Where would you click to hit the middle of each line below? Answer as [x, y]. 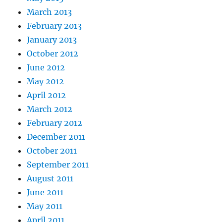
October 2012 [53, 54]
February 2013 [55, 26]
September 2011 [58, 165]
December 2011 [56, 137]
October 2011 [52, 151]
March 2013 [50, 12]
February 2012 [55, 123]
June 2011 [45, 192]
